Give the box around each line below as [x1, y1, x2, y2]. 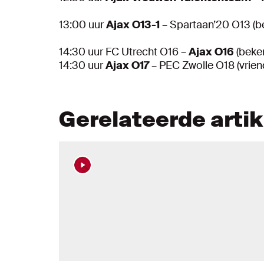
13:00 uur [59, 18, 106, 32]
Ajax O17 [105, 58, 149, 73]
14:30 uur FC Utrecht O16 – [59, 45, 189, 60]
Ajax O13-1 [106, 18, 162, 32]
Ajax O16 [189, 45, 236, 60]
